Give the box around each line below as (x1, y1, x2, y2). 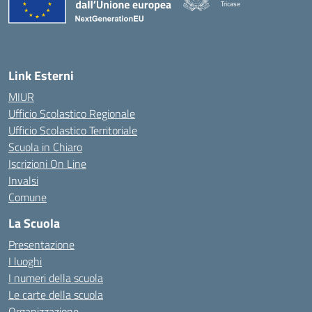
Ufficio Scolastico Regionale (8, 105, 135, 122)
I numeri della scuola (8, 270, 103, 286)
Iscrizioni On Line (8, 155, 86, 172)
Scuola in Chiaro (8, 139, 82, 155)
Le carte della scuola (8, 286, 103, 303)
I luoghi (8, 253, 42, 270)
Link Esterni (8, 66, 74, 85)
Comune (8, 189, 47, 205)
